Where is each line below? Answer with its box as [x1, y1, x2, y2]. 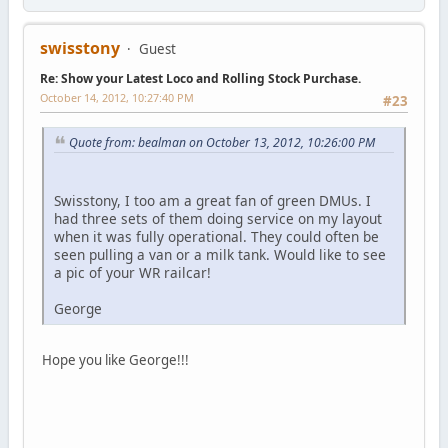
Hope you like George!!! [41, 351, 189, 370]
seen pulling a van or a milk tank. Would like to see [53, 245, 386, 265]
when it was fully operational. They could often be [53, 227, 379, 247]
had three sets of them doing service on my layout [53, 209, 382, 229]
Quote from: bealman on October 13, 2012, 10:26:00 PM [68, 133, 375, 151]
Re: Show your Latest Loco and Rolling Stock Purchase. [39, 70, 361, 88]
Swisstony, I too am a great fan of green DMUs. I [53, 191, 371, 211]
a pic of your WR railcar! [53, 263, 211, 283]
